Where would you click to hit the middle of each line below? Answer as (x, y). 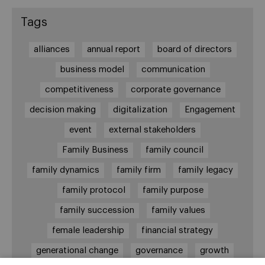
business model (92, 69)
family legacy (206, 170)
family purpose (173, 190)
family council (174, 150)
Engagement (210, 109)
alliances (51, 49)
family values (178, 210)
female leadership (88, 230)
